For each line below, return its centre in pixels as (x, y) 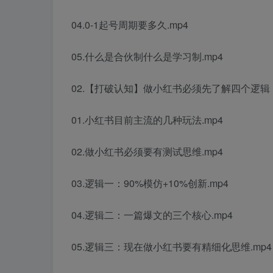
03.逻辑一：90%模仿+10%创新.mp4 (150, 183)
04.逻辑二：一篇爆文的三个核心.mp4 (152, 215)
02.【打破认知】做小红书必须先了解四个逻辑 (171, 88)
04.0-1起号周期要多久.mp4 (130, 25)
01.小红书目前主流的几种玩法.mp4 (147, 120)
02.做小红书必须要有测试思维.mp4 (147, 152)
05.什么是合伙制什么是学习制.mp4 (147, 57)
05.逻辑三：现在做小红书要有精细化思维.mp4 (172, 247)
